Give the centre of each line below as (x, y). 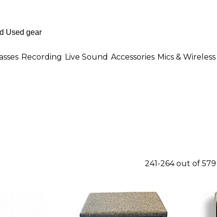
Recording (42, 57)
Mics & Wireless (186, 57)
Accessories (133, 57)
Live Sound (86, 57)
